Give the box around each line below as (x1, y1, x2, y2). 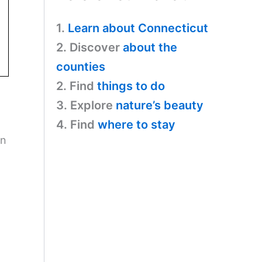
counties (56, 59, 105, 74)
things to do (97, 78, 165, 93)
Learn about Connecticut (68, 20, 208, 35)
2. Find (56, 78, 97, 93)
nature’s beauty (116, 98, 204, 112)
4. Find (56, 117, 98, 132)
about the (123, 40, 177, 54)
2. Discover (56, 40, 123, 54)
